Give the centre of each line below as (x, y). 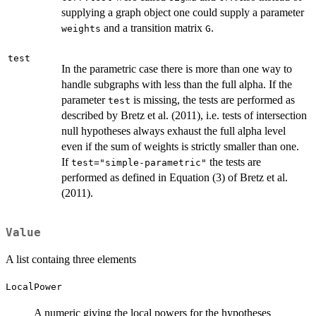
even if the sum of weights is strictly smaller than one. (180, 147)
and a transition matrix (153, 28)
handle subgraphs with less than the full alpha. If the (177, 85)
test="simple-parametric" (139, 163)
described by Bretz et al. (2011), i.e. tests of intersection (184, 116)
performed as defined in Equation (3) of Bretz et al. (175, 178)
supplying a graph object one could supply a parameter (183, 13)
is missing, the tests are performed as (213, 100)
